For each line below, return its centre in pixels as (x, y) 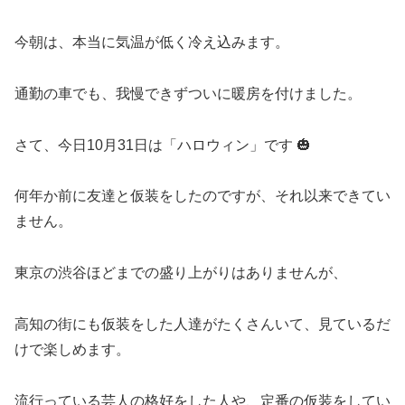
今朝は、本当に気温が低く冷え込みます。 (152, 42)
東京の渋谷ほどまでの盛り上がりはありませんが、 (181, 273)
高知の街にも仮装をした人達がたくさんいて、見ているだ (202, 324)
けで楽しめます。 (72, 349)
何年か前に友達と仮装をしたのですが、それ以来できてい (202, 196)
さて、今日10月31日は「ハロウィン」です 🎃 (163, 145)
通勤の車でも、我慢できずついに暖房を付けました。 (188, 93)
